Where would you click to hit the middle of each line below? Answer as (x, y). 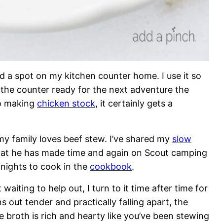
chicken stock (66, 103)
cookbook (111, 166)
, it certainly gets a (134, 103)
